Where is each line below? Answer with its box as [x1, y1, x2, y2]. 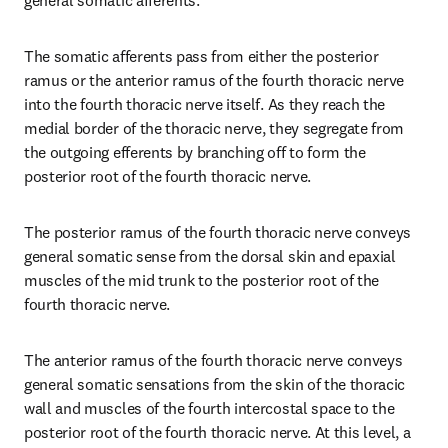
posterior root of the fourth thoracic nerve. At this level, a [24, 422, 411, 442]
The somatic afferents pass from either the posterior [24, 46, 379, 66]
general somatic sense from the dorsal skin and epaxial [24, 246, 396, 266]
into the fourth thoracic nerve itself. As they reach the [24, 94, 386, 114]
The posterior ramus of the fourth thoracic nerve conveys [24, 222, 412, 242]
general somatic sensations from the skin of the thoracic [24, 374, 406, 394]
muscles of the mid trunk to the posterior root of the [24, 270, 380, 290]
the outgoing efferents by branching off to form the [24, 142, 366, 162]
